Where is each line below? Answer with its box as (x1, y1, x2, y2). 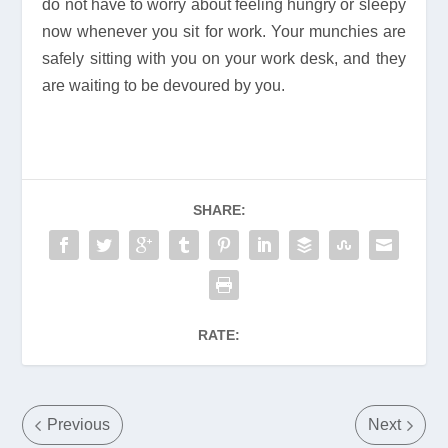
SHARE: (192, 202, 246, 219)
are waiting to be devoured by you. (42, 77, 286, 95)
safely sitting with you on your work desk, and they (42, 50, 406, 68)
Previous (47, 416, 111, 434)
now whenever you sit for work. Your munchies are (42, 23, 406, 41)
